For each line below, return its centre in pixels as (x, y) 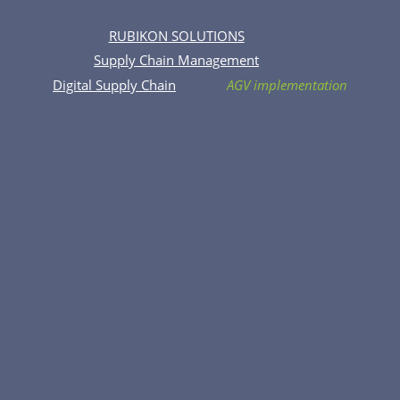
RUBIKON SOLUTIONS (176, 35)
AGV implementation (287, 84)
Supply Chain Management (176, 60)
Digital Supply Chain (114, 84)
